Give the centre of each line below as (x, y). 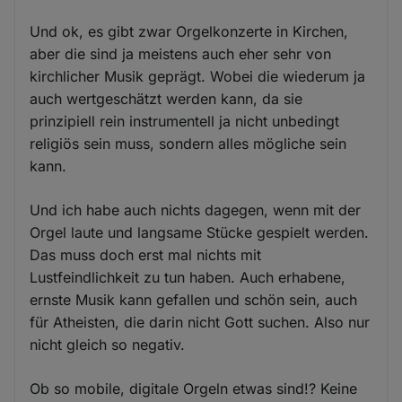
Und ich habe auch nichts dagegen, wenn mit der (196, 210)
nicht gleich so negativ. (108, 345)
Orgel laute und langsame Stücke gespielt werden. (200, 232)
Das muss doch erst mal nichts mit (146, 255)
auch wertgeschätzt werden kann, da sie (166, 99)
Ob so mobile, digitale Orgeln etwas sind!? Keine (194, 389)
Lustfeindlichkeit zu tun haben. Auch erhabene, (188, 277)
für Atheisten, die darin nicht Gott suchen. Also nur (200, 322)
